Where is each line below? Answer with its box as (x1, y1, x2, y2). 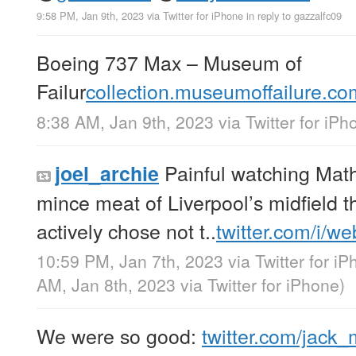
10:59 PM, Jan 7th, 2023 (37, 248, 223, 273)
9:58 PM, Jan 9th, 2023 (37, 8, 144, 24)
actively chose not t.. (37, 215, 216, 245)
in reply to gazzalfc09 (246, 8, 342, 24)
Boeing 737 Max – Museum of (37, 48, 302, 77)
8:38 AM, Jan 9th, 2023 (37, 109, 214, 133)
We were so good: (37, 320, 202, 350)
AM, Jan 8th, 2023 (37, 272, 180, 296)
